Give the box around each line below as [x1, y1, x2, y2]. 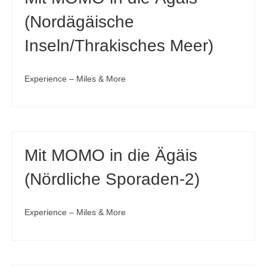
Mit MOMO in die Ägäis [24, 146, 197, 164]
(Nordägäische [24, 13, 134, 31]
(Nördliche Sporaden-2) [24, 170, 200, 188]
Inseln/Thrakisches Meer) [24, 36, 213, 55]
